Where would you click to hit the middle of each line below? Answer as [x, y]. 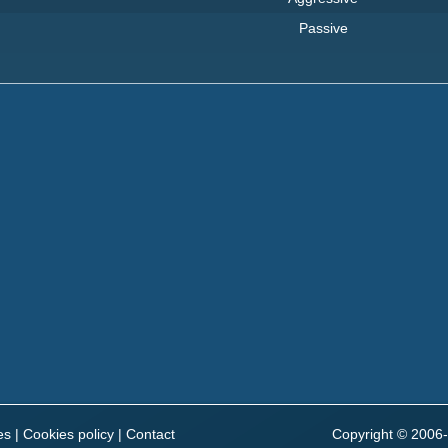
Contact [150, 434]
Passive [323, 27]
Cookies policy [68, 434]
